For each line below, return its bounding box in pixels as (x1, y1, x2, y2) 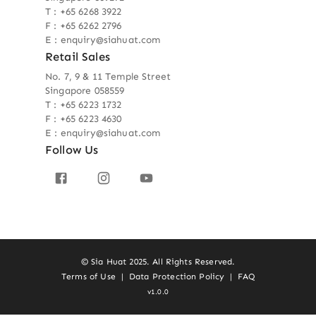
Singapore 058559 (45, 84, 125, 97)
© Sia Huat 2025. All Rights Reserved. (80, 257, 236, 267)
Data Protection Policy (129, 272, 225, 282)
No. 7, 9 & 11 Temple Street (45, 70, 171, 83)
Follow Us (45, 142, 99, 157)
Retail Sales (45, 49, 110, 63)
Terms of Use (61, 272, 116, 282)
